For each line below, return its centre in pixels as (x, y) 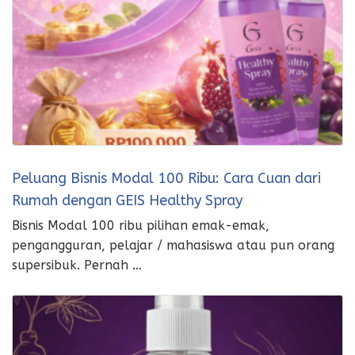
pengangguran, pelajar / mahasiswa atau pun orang (173, 246)
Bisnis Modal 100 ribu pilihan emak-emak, (141, 226)
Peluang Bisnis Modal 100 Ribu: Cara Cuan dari (166, 179)
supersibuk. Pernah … (77, 265)
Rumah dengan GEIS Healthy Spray (127, 201)
